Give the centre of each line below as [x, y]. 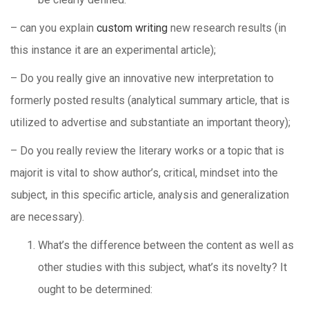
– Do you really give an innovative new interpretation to [142, 78]
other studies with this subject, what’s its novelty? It [162, 267]
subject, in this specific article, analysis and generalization [150, 195]
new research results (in [227, 28]
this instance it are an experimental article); [113, 50]
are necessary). [47, 217]
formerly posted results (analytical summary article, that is [150, 100]
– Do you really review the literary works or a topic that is [147, 151]
